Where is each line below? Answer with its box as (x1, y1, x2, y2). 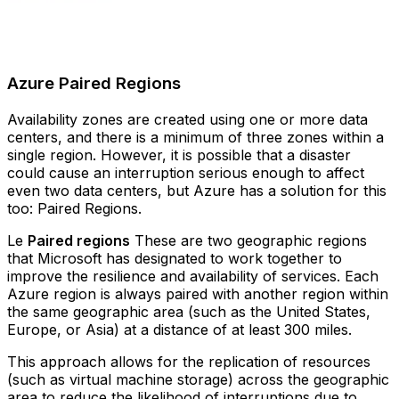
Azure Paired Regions (7, 73, 181, 94)
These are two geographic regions (130, 231, 367, 249)
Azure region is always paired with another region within (7, 284, 388, 303)
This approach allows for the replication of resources (7, 352, 370, 370)
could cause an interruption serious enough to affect (7, 163, 364, 182)
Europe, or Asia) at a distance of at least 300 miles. (7, 320, 352, 338)
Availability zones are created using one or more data (7, 110, 368, 128)
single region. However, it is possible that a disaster (7, 145, 351, 164)
